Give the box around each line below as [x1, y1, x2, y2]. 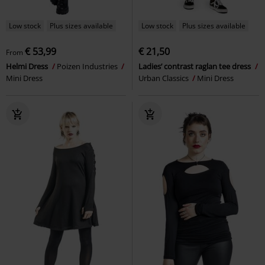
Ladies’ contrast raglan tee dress [138, 60, 253, 72]
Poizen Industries [57, 60, 119, 72]
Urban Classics [138, 72, 190, 83]
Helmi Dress [6, 60, 50, 72]
